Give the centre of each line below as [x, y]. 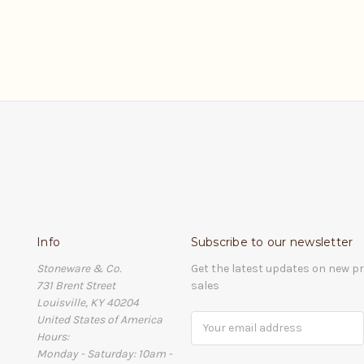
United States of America [100, 319]
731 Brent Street [76, 285]
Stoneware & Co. [79, 268]
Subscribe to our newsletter [272, 242]
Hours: [53, 336]
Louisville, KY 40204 [88, 302]
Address [212, 336]
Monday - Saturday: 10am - [104, 353]
